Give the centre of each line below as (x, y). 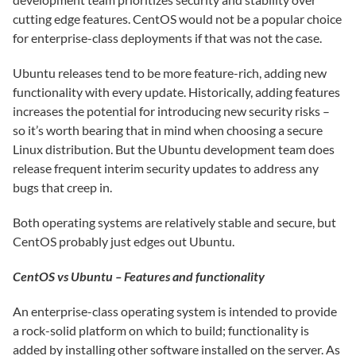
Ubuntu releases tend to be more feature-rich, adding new (170, 73)
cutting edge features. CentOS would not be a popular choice (177, 19)
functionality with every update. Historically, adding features (176, 92)
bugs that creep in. (62, 187)
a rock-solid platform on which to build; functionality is (161, 330)
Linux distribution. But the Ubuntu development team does (174, 149)
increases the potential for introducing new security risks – (171, 111)
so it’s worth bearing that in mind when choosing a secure (168, 130)
